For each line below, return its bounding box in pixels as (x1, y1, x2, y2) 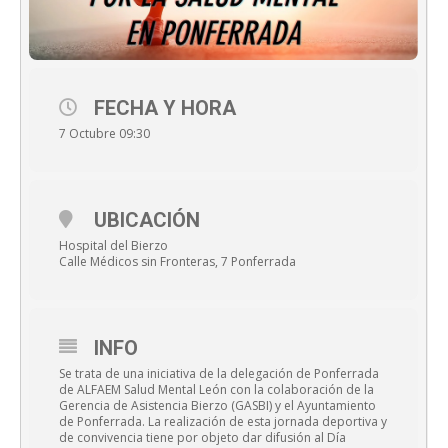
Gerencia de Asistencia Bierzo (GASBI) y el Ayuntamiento (59, 397, 376, 415)
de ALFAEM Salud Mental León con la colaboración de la (59, 381, 374, 399)
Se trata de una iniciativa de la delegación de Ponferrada (59, 365, 379, 383)
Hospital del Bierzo (59, 237, 168, 255)
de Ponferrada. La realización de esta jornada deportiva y (59, 413, 387, 431)
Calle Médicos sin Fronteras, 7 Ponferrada (59, 253, 296, 271)
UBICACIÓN (94, 208, 200, 233)
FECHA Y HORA (94, 96, 236, 121)
